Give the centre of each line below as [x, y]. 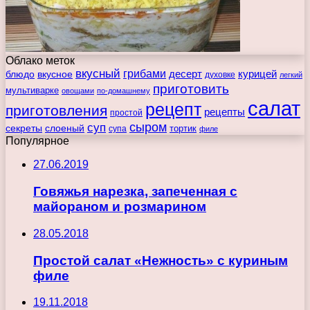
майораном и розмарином [120, 207]
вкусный [98, 74]
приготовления [56, 111]
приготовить [191, 89]
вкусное [55, 75]
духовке [220, 75]
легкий [291, 75]
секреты [24, 128]
